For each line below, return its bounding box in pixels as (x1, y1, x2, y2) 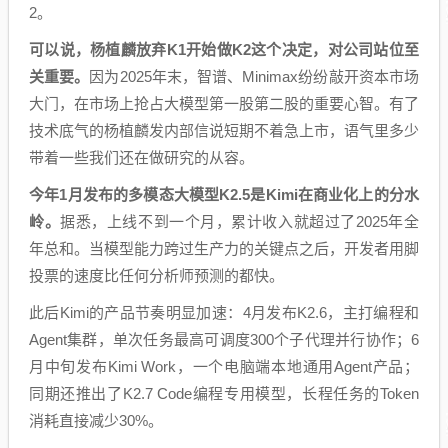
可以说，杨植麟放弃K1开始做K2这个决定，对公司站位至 (29, 41, 419, 58)
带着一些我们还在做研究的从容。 (29, 149, 254, 166)
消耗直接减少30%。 (29, 412, 163, 429)
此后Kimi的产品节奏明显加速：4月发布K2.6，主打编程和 (29, 304, 419, 321)
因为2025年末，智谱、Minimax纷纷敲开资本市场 (89, 68, 420, 85)
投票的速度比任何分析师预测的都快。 (29, 267, 284, 284)
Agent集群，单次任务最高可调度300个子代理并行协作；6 (29, 331, 419, 348)
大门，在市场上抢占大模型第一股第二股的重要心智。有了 (29, 95, 419, 112)
